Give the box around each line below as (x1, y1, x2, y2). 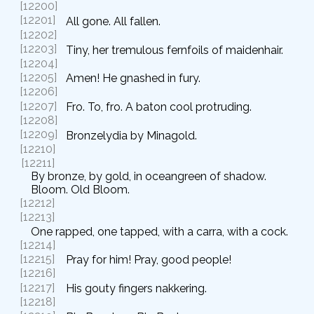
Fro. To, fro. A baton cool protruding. (66, 100, 252, 114)
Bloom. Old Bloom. (31, 182, 130, 196)
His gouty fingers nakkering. (66, 281, 207, 295)
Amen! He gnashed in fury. (66, 71, 200, 86)
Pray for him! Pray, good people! (66, 253, 231, 267)
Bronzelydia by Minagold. (66, 128, 197, 142)
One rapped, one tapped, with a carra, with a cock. (31, 224, 288, 238)
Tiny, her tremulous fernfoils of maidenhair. (66, 43, 283, 57)
